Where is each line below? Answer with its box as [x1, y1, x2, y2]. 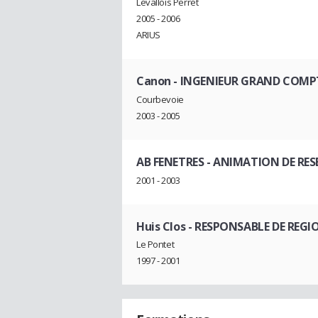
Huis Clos [136, 218, 186, 234]
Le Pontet [136, 238, 175, 251]
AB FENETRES [136, 153, 204, 170]
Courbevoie [136, 92, 184, 106]
